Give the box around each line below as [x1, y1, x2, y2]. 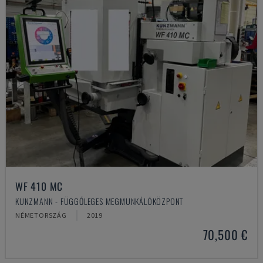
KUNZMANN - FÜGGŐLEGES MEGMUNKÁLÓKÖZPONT [15, 195, 184, 207]
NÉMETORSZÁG [15, 211, 67, 220]
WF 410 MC [15, 178, 63, 194]
